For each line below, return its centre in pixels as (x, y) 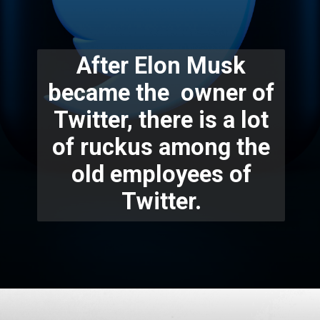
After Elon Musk (161, 65)
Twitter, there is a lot (161, 120)
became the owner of (161, 92)
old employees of (161, 174)
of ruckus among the (161, 147)
